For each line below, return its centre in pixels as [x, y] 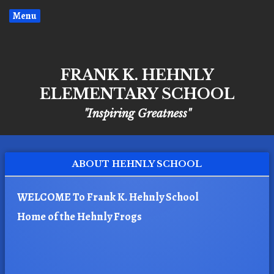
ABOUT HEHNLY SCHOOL [137, 164]
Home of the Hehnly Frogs [80, 217]
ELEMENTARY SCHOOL [137, 94]
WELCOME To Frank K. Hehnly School [108, 197]
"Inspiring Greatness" [137, 114]
